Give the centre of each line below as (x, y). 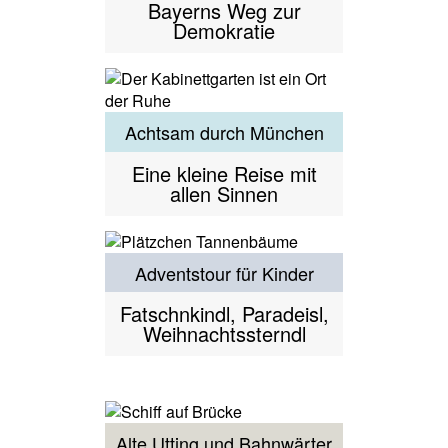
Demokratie (224, 31)
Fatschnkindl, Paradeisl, (224, 314)
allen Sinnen (224, 193)
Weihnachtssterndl (224, 334)
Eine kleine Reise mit (224, 173)
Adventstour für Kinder (224, 272)
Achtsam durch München (224, 131)
